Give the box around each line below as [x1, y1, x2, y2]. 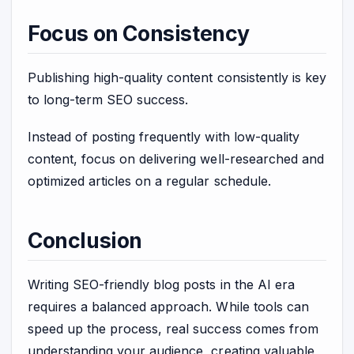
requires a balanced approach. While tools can [28, 299, 309, 315]
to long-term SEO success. [28, 92, 189, 108]
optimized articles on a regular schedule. [28, 172, 271, 189]
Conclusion [28, 228, 142, 254]
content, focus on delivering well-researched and [28, 150, 324, 167]
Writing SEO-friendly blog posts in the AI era [28, 277, 295, 293]
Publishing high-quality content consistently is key [28, 70, 326, 86]
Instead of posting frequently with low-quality [28, 128, 299, 145]
